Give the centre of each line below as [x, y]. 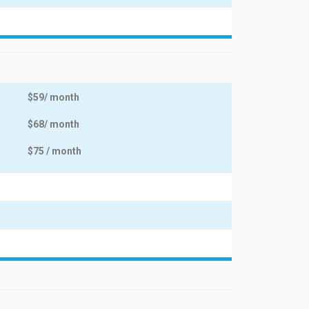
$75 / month [54, 151]
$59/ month [53, 97]
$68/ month [53, 124]
